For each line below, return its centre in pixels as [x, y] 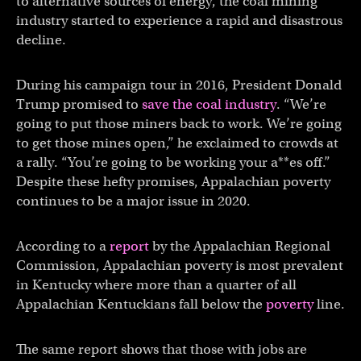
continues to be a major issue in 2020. [133, 201]
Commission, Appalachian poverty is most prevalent [180, 265]
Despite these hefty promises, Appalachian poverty [173, 181]
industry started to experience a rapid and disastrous [179, 20]
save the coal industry [209, 104]
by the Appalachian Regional [240, 246]
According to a [63, 246]
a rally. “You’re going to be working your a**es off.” [173, 162]
